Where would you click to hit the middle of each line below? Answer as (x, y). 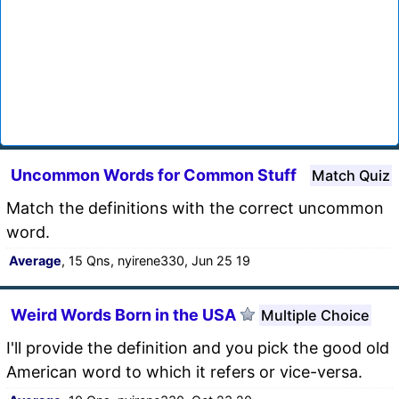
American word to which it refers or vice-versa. (184, 371)
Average (35, 260)
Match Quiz (351, 175)
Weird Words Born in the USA (123, 314)
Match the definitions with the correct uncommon (195, 208)
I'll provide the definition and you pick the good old (198, 347)
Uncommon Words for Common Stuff (154, 175)
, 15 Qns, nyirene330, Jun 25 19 (156, 260)
